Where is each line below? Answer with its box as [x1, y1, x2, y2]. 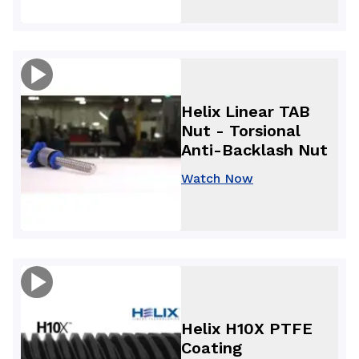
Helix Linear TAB [181, 101, 310, 121]
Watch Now [181, 170, 253, 186]
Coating [181, 337, 242, 357]
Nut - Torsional [181, 120, 301, 140]
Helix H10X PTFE [181, 318, 313, 338]
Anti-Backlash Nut [181, 139, 328, 159]
